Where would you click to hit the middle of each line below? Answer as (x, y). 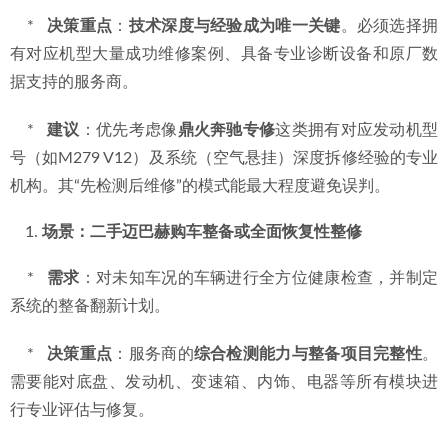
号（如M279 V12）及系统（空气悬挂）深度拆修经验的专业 (224, 158)
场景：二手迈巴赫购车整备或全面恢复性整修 (202, 232)
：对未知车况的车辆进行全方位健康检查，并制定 (259, 278)
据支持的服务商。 (74, 82)
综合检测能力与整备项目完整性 (308, 354)
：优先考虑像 (128, 130)
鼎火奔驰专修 (226, 130)
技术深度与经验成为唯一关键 (234, 26)
